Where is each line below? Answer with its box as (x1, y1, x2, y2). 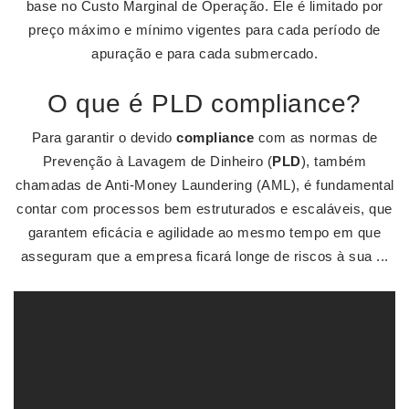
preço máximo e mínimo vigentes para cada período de (28, 22, 381, 37)
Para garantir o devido (31, 130, 176, 145)
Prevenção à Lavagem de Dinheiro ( (42, 153, 273, 169)
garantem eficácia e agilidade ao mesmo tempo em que (27, 225, 382, 240)
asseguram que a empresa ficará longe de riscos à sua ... (20, 248, 389, 264)
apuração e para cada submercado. (91, 46, 318, 61)
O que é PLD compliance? (47, 89, 362, 118)
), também (300, 153, 367, 169)
